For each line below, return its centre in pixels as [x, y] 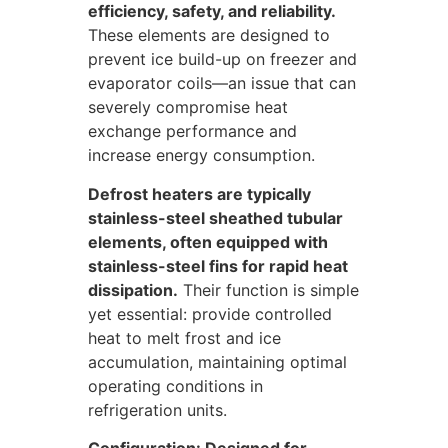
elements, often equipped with [208, 241]
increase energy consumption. [201, 155]
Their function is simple [268, 289]
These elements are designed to [209, 35]
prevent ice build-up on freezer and [222, 59]
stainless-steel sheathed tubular [215, 217]
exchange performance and [192, 131]
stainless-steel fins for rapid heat [218, 265]
